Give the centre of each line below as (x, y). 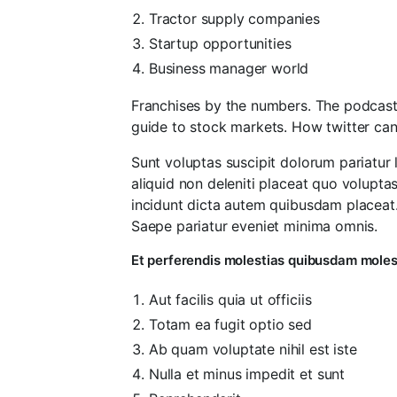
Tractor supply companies (234, 18)
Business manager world (229, 68)
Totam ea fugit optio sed (230, 324)
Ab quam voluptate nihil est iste (253, 349)
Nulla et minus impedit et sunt (247, 374)
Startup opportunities (220, 43)
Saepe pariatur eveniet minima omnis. (254, 226)
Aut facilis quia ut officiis (230, 299)
